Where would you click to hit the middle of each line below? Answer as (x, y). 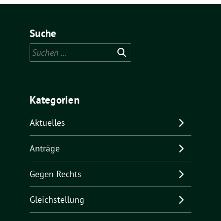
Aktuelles (47, 122)
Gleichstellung (57, 199)
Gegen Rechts (55, 174)
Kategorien (55, 100)
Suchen (43, 50)
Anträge (45, 148)
